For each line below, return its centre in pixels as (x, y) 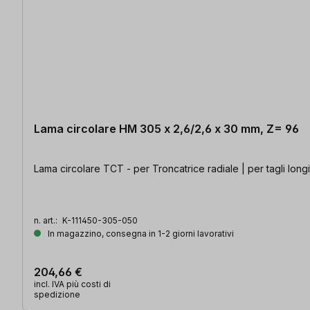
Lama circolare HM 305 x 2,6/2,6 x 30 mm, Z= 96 (166, 128)
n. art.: (47, 220)
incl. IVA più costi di (72, 284)
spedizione (57, 294)
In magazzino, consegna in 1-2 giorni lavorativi (140, 233)
